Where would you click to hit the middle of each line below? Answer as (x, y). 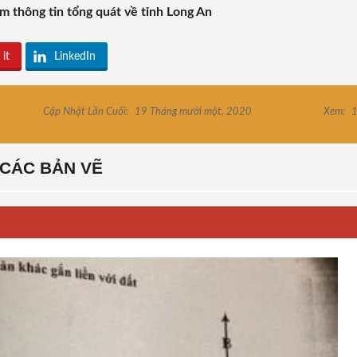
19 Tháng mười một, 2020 (192, 112)
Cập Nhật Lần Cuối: (86, 112)
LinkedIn (75, 57)
